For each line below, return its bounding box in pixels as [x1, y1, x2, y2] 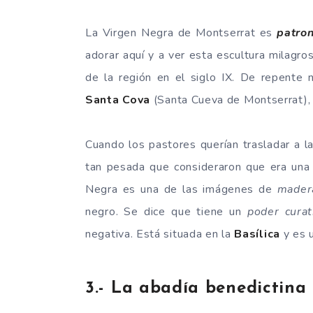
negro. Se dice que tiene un [85, 203, 247, 219]
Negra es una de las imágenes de [85, 181, 277, 197]
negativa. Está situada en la [85, 226, 235, 242]
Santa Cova [85, 92, 150, 108]
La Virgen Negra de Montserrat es [85, 24, 277, 41]
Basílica [234, 226, 280, 242]
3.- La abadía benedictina [85, 280, 307, 298]
